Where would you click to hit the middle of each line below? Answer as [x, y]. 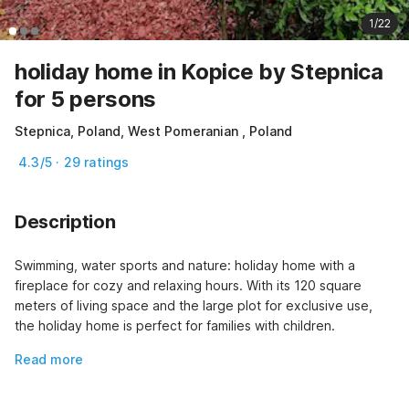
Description [65, 221]
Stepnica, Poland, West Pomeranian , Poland [153, 131]
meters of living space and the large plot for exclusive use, [194, 305]
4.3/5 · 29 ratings [74, 162]
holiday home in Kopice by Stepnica [199, 71]
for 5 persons [86, 99]
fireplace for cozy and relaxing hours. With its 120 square [188, 285]
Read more [49, 359]
